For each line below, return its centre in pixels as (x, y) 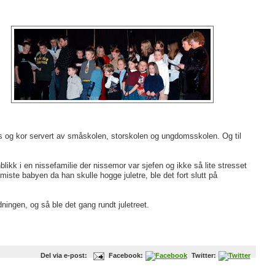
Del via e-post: (64, 256)
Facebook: (126, 256)
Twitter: (203, 256)
